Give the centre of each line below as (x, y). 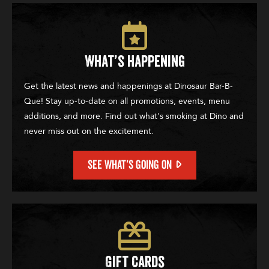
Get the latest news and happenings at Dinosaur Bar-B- (128, 86)
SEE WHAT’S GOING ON (129, 165)
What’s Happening (134, 62)
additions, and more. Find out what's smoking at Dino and (134, 116)
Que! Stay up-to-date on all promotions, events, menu (127, 101)
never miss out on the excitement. (89, 131)
